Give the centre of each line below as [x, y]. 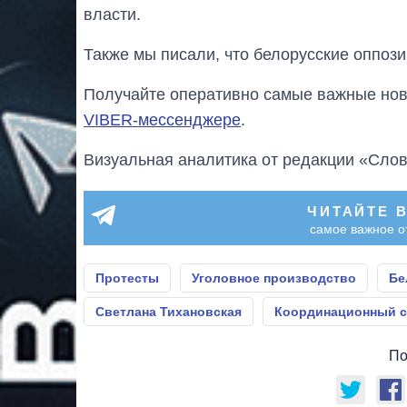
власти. [112, 14]
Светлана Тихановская [169, 311]
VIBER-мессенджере [162, 119]
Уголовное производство [274, 278]
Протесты [127, 278]
